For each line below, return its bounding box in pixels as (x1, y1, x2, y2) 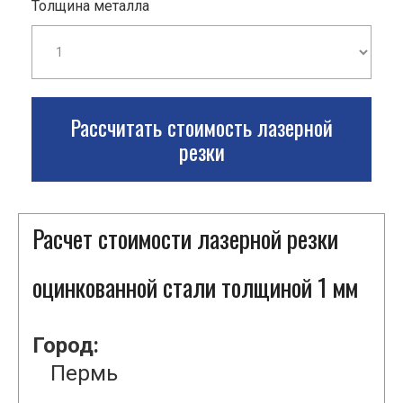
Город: (32, 333, 99, 359)
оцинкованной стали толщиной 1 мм (32, 269, 358, 306)
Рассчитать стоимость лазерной (70, 111, 333, 144)
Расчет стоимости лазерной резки (32, 220, 338, 257)
